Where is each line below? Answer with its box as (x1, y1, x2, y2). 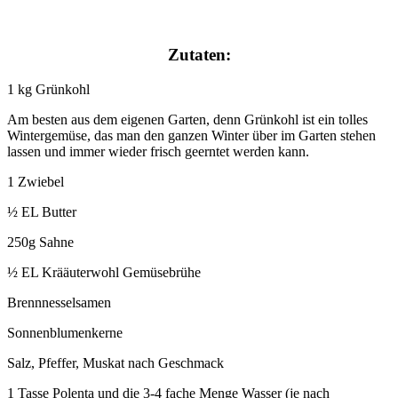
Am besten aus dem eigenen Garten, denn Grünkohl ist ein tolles (7, 112, 368, 128)
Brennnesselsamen (7, 295, 111, 311)
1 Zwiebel (7, 174, 64, 190)
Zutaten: (167, 45, 231, 65)
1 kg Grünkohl (7, 82, 90, 98)
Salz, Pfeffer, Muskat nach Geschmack (7, 355, 224, 371)
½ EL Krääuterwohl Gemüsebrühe (7, 265, 201, 281)
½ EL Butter (7, 204, 76, 220)
